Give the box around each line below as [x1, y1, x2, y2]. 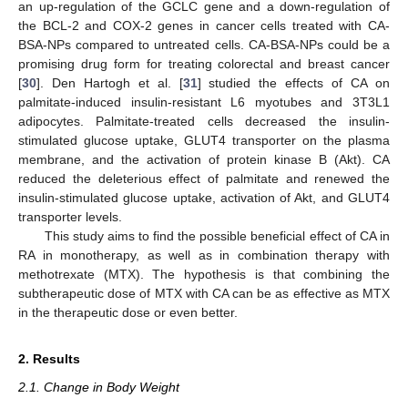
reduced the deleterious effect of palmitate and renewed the [18, 170, 390, 186]
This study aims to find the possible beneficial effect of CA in [44, 228, 390, 243]
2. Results [18, 351, 80, 366]
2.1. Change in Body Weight [18, 379, 179, 394]
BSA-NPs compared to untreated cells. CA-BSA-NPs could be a [18, 36, 390, 52]
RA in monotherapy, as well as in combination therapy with [18, 247, 390, 262]
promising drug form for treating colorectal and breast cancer [18, 56, 390, 71]
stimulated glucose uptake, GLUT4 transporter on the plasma [18, 132, 390, 148]
